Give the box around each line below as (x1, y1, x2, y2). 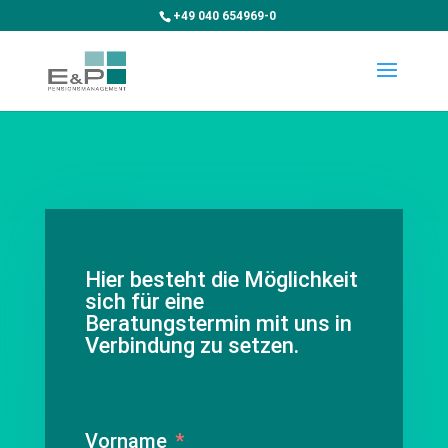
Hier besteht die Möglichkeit (84, 267, 358, 292)
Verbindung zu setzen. (84, 333, 299, 358)
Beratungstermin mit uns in (84, 311, 352, 336)
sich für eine (84, 289, 204, 314)
